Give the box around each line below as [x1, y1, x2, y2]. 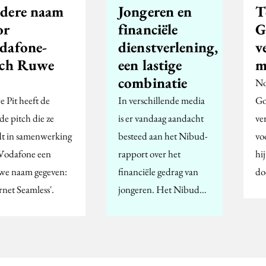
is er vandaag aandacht [118, 111, 204, 125]
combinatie [118, 72, 188, 92]
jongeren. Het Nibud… [118, 182, 207, 196]
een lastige [118, 55, 182, 74]
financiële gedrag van [118, 164, 198, 178]
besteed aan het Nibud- [118, 129, 208, 142]
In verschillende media [118, 93, 205, 107]
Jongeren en [118, 1, 192, 21]
